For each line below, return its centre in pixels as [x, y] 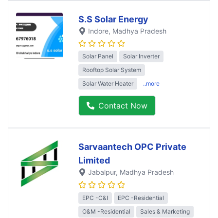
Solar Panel [98, 56]
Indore [98, 31]
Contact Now [123, 106]
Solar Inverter [141, 56]
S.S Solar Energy [113, 19]
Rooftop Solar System [112, 70]
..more [151, 84]
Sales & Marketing [165, 211]
